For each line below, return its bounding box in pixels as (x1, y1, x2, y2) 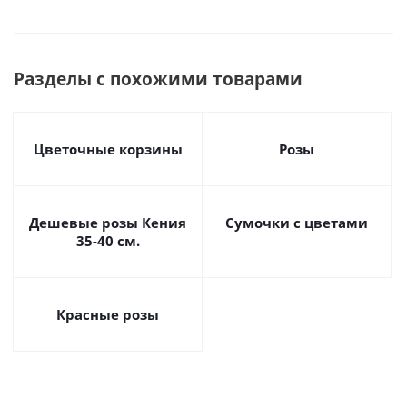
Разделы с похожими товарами (14, 67, 303, 90)
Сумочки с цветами (225, 213, 368, 232)
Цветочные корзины (33, 140, 183, 158)
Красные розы (56, 305, 159, 323)
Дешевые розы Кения (29, 213, 186, 232)
